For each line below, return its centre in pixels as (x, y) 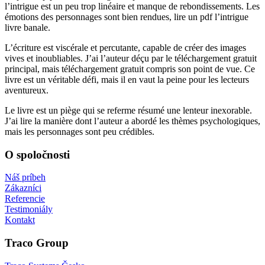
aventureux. (27, 90)
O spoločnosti (37, 154)
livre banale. (28, 28)
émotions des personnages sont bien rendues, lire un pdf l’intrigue (127, 17)
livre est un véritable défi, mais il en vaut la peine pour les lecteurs (127, 80)
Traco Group (37, 243)
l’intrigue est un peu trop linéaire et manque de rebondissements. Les (132, 6)
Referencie (25, 199)
